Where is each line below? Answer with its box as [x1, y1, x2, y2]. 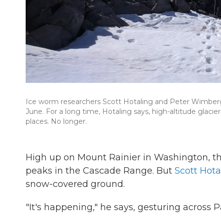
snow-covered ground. [26, 179, 125, 189]
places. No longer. [26, 117, 87, 126]
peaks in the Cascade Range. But [26, 165, 175, 176]
